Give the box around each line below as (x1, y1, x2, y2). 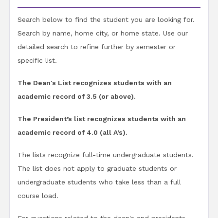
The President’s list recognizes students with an (18, 115, 186, 123)
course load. (18, 192, 58, 200)
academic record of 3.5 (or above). (18, 92, 136, 100)
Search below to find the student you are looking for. (18, 16, 195, 23)
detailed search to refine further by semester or (18, 43, 176, 51)
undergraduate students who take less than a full (18, 178, 181, 186)
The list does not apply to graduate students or (18, 164, 177, 172)
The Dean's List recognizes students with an (18, 79, 172, 87)
